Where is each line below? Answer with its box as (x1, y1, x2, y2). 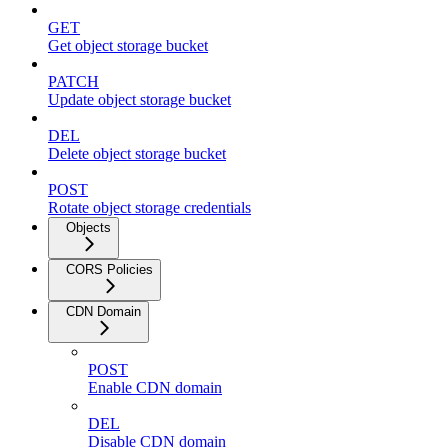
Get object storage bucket (48, 36, 208, 54)
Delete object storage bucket (48, 144, 226, 162)
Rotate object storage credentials (48, 198, 251, 216)
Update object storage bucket (48, 90, 231, 108)
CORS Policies (66, 261, 153, 277)
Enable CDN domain (88, 378, 222, 396)
